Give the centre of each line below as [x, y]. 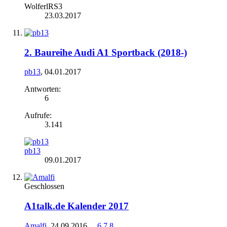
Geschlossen [44, 186]
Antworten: [43, 89]
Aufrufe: [38, 116]
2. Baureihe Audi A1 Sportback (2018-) [106, 52]
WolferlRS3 [43, 6]
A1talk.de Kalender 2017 [77, 206]
